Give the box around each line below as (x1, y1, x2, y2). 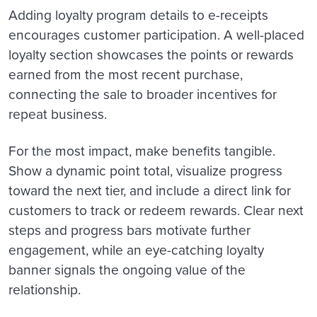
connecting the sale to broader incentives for (8, 84, 277, 105)
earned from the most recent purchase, (8, 64, 243, 86)
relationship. (8, 279, 81, 301)
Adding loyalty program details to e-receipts (8, 5, 268, 26)
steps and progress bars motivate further (8, 220, 250, 241)
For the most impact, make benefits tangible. (8, 141, 275, 162)
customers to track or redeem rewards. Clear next (8, 200, 304, 221)
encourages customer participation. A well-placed (8, 25, 304, 46)
